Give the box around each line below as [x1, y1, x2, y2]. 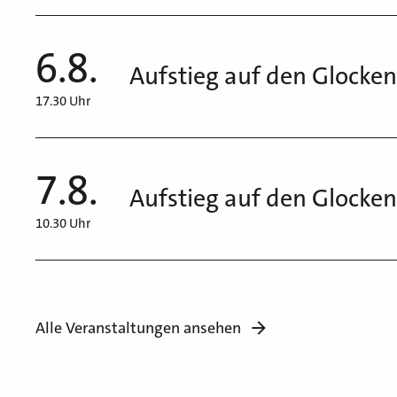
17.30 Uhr [35, 92, 90, 111]
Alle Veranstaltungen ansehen [35, 317, 241, 339]
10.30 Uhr [35, 214, 90, 233]
